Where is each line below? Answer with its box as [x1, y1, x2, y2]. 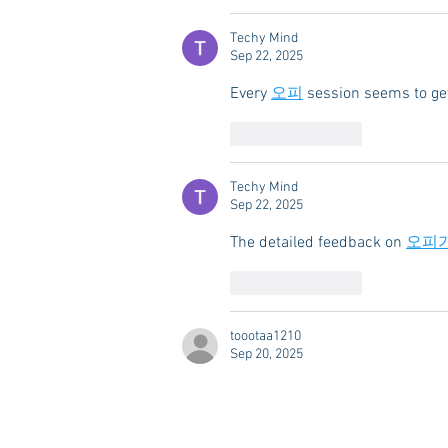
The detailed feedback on [230, 233, 406, 254]
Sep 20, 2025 [230, 346, 303, 364]
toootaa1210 [230, 328, 301, 346]
